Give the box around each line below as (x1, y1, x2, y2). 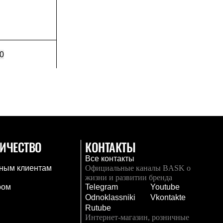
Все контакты (85, 154, 135, 163)
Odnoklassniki (85, 193, 136, 202)
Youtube (150, 183, 180, 191)
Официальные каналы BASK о (85, 164, 191, 172)
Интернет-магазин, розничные (85, 213, 190, 222)
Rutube (85, 204, 111, 212)
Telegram (85, 183, 118, 191)
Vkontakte (150, 193, 186, 202)
